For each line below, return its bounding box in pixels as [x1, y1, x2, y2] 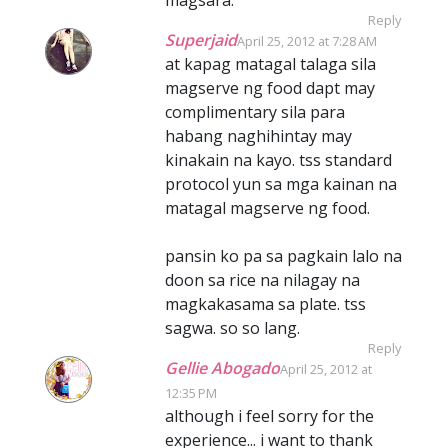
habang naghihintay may [165, 124, 352, 147]
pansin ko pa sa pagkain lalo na [165, 244, 402, 267]
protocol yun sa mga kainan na [165, 172, 397, 195]
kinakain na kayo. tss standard [165, 148, 392, 171]
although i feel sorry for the [165, 404, 374, 427]
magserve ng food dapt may [165, 76, 375, 99]
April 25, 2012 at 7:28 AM [237, 31, 377, 50]
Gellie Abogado [165, 356, 280, 379]
